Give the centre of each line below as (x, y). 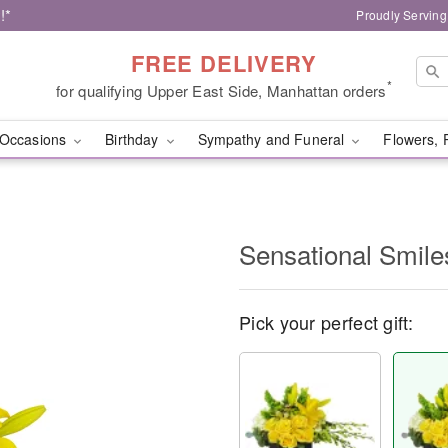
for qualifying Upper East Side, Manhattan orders (221, 90)
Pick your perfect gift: (326, 322)
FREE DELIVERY (224, 62)
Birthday (134, 139)
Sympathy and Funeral (273, 139)
